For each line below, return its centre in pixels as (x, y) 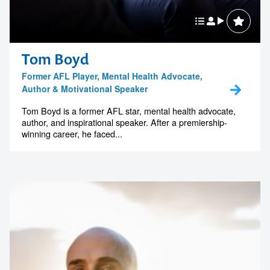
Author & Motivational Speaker (85, 88)
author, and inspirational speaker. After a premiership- (124, 122)
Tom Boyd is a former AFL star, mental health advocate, (129, 110)
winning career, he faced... (72, 133)
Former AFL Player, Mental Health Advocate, (112, 76)
